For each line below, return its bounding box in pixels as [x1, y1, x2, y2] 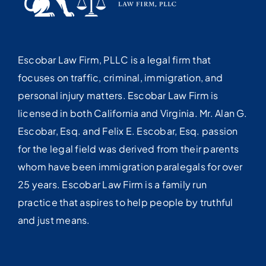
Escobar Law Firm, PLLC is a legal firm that [17, 53, 211, 66]
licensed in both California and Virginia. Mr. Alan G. [17, 107, 248, 120]
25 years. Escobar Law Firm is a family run [17, 178, 207, 191]
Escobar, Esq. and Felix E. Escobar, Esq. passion [17, 125, 238, 138]
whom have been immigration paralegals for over [17, 160, 243, 173]
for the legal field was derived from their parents [17, 142, 239, 156]
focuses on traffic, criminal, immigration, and [17, 71, 223, 84]
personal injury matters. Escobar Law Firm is [17, 89, 218, 102]
